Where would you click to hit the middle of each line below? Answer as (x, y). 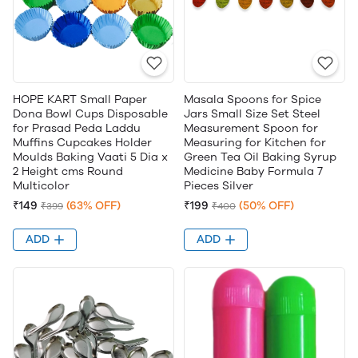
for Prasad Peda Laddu (77, 129)
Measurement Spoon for (251, 129)
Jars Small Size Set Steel (252, 114)
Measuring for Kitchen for (255, 143)
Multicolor (41, 186)
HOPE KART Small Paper (80, 100)
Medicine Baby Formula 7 (253, 172)
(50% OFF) (267, 206)
